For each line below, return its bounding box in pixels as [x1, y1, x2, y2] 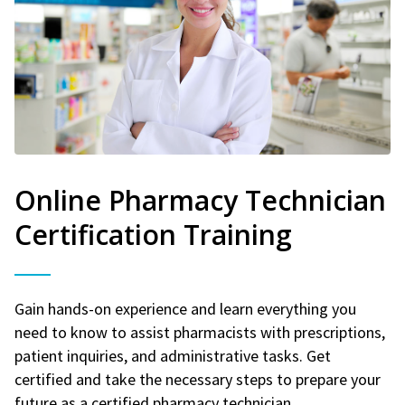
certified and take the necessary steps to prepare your [14, 368, 381, 390]
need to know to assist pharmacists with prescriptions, [14, 321, 385, 343]
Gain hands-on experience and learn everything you [14, 297, 356, 319]
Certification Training [14, 215, 292, 253]
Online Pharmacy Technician [14, 181, 386, 219]
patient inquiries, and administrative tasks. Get [14, 344, 331, 366]
